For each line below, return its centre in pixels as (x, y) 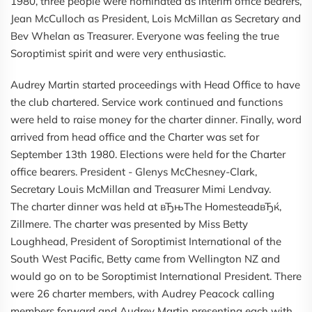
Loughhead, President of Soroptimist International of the (146, 242)
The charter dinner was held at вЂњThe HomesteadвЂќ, (146, 207)
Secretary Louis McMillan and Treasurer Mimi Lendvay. (141, 189)
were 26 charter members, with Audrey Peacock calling (142, 294)
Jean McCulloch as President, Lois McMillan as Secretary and (156, 19)
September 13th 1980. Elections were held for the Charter (148, 155)
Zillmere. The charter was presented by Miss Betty (129, 224)
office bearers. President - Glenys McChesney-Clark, (134, 172)
